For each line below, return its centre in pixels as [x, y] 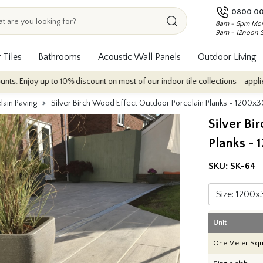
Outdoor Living [227, 57]
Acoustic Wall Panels [139, 57]
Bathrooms [60, 57]
